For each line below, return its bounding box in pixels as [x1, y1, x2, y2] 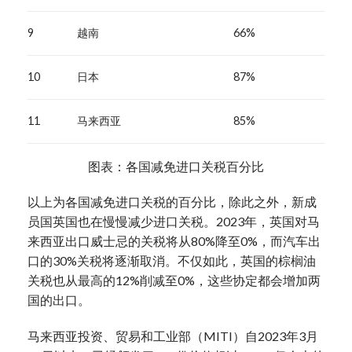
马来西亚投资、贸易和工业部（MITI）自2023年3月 [27, 328, 318, 344]
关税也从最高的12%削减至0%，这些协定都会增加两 [27, 273, 321, 288]
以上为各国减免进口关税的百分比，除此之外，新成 [27, 194, 317, 210]
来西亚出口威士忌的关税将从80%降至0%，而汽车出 [27, 233, 321, 249]
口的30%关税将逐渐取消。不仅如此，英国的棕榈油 [27, 253, 316, 269]
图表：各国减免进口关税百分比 [88, 158, 264, 174]
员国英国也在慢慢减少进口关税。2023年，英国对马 [27, 214, 320, 229]
